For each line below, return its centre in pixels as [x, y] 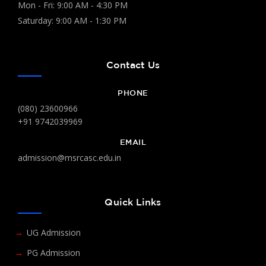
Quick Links [133, 202]
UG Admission [54, 232]
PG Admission [53, 252]
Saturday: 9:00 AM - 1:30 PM [72, 20]
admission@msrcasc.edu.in [69, 157]
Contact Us [133, 64]
